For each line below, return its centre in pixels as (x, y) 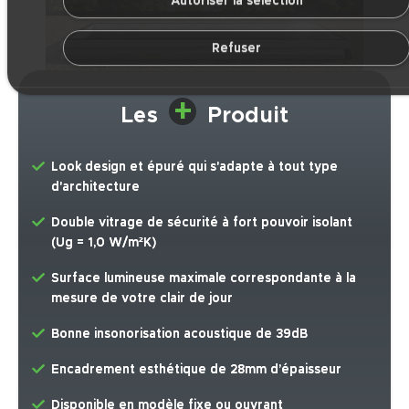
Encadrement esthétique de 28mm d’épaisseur (197, 369)
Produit (245, 116)
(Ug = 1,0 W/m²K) (104, 243)
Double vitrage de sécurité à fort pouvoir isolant (202, 223)
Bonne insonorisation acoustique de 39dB (180, 334)
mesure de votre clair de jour (142, 299)
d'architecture (96, 188)
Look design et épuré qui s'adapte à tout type (195, 168)
